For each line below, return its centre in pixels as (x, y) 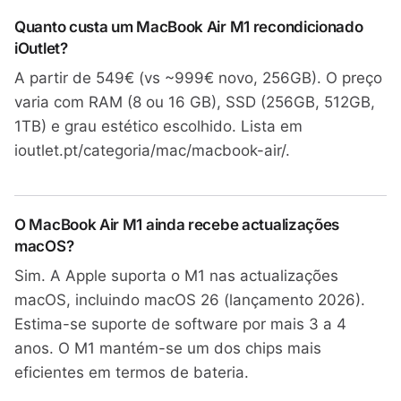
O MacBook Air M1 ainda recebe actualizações (177, 225)
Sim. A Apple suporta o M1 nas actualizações (176, 276)
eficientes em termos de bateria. (132, 372)
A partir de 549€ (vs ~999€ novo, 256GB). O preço (198, 78)
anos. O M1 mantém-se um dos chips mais (168, 348)
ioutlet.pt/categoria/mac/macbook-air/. (152, 150)
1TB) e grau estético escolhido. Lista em (158, 126)
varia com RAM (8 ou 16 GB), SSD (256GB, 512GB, (195, 102)
